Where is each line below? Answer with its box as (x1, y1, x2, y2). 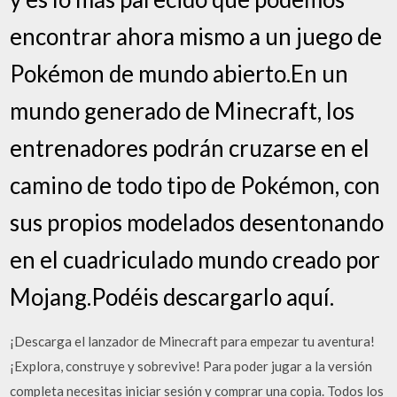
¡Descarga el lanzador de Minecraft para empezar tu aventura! (10, 332, 376, 349)
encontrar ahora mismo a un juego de (10, 21, 383, 51)
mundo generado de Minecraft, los (10, 96, 355, 125)
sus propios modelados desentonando (10, 207, 385, 237)
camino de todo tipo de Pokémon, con (10, 170, 381, 199)
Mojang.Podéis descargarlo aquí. (10, 282, 335, 311)
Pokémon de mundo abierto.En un (10, 58, 349, 88)
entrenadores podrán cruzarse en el (10, 133, 370, 162)
